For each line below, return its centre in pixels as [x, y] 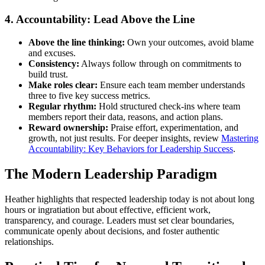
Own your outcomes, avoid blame [189, 42]
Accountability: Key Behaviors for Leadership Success [131, 148]
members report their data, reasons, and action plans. [126, 117]
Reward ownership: [68, 127]
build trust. [48, 74]
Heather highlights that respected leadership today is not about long [130, 199]
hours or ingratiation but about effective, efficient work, [108, 209]
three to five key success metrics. [89, 95]
